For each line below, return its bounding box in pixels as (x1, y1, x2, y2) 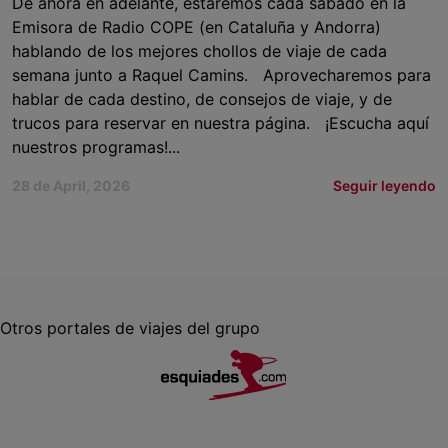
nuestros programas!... (12, 137, 180, 158)
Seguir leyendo (333, 177, 436, 195)
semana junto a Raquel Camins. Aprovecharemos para (12, 65, 431, 86)
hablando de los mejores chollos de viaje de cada (12, 41, 387, 62)
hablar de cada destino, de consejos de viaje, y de (12, 89, 392, 110)
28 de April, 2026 (12, 177, 130, 195)
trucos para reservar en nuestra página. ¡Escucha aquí (12, 113, 429, 134)
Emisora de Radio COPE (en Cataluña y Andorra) (12, 17, 381, 38)
